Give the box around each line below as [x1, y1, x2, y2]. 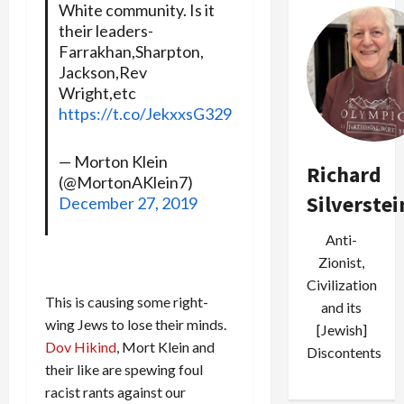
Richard [306, 161, 381, 188]
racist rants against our [45, 382, 186, 400]
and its [321, 298, 363, 316]
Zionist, [318, 253, 365, 271]
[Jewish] [316, 321, 367, 338]
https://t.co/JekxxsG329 [58, 103, 232, 124]
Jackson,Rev [58, 61, 147, 82]
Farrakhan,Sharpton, [58, 41, 204, 61]
